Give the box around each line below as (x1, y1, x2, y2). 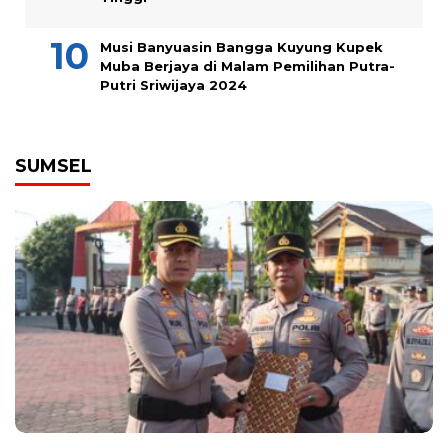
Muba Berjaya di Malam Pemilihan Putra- (100, 58, 395, 75)
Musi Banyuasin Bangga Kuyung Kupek (100, 39, 383, 56)
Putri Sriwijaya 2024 (100, 77, 247, 94)
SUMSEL (15, 155, 92, 178)
